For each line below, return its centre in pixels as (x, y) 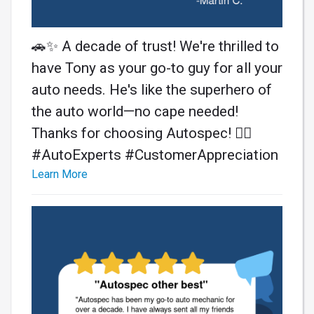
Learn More (60, 175)
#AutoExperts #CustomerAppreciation (155, 155)
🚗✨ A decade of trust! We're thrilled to (155, 47)
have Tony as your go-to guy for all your (157, 68)
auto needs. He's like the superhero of (152, 90)
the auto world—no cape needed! (135, 112)
